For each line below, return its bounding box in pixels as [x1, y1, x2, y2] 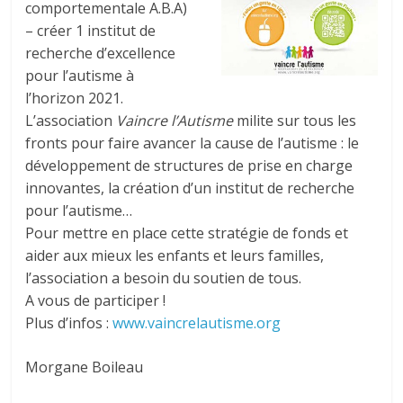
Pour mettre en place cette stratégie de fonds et [25, 223, 349, 243]
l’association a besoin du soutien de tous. [25, 268, 302, 288]
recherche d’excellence [25, 43, 176, 63]
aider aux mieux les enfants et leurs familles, [25, 246, 325, 265]
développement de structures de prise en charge [25, 156, 354, 175]
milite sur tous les [233, 111, 357, 130]
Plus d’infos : [25, 313, 113, 333]
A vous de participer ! [25, 291, 166, 310]
